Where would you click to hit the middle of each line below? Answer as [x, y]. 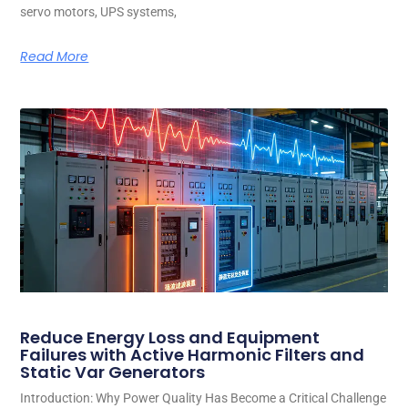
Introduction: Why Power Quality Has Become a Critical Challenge [204, 398]
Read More [55, 57]
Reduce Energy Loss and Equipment [170, 337]
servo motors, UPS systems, [99, 12]
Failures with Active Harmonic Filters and [193, 354]
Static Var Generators [113, 372]
